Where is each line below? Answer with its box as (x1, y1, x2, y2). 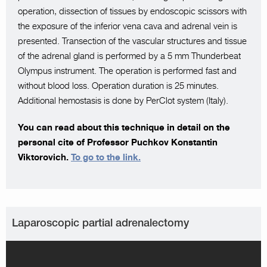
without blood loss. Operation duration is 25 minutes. (18, 80, 219, 91)
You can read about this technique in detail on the (18, 122, 230, 133)
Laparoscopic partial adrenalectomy (12, 219, 189, 228)
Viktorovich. (18, 152, 71, 163)
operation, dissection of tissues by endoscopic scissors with (18, 6, 247, 17)
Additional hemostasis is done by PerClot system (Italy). (18, 95, 228, 106)
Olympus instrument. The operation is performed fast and (18, 66, 237, 76)
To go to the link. (71, 152, 141, 163)
